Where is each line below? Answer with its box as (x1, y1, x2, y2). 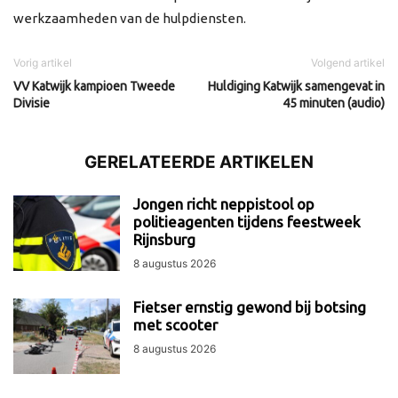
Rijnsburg (133, 230, 195, 248)
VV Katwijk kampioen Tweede (13, 78, 175, 93)
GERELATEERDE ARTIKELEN (84, 151, 314, 172)
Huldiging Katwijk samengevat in (208, 78, 385, 93)
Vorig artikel (13, 55, 72, 69)
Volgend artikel (311, 55, 385, 69)
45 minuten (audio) (283, 95, 385, 110)
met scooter (133, 315, 218, 333)
